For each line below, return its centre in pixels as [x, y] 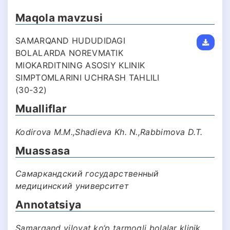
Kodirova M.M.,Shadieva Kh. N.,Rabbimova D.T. [109, 132]
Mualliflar [41, 109]
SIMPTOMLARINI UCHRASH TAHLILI [88, 78]
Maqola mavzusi [59, 17]
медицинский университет [72, 186]
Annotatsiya [49, 205]
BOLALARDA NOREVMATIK [70, 53]
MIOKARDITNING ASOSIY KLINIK [80, 65]
